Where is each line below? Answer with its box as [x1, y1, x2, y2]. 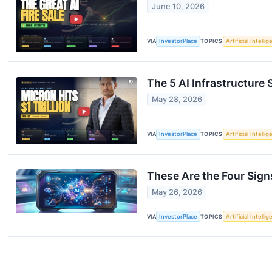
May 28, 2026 [152, 95, 203, 104]
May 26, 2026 [152, 188, 203, 197]
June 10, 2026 [152, 2, 205, 12]
